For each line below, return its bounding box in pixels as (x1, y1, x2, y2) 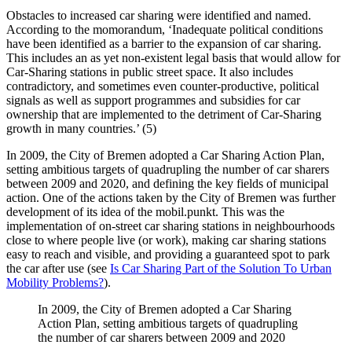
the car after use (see (6, 262, 110, 276)
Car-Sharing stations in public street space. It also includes (6, 65, 293, 79)
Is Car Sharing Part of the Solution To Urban (110, 262, 332, 276)
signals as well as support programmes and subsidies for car (6, 93, 300, 108)
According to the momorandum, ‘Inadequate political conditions (6, 23, 323, 37)
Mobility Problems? (6, 276, 104, 290)
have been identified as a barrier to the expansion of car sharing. (6, 37, 321, 51)
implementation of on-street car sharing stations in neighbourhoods (6, 219, 335, 233)
